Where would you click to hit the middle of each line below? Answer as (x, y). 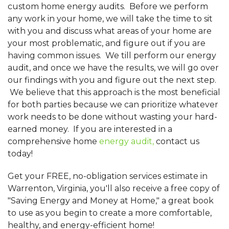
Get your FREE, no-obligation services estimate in (108, 176)
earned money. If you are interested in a (90, 129)
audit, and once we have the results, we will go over (113, 68)
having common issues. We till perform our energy (112, 56)
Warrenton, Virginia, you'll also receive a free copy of (114, 189)
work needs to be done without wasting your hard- (112, 117)
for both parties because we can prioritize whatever (113, 105)
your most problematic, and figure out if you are (107, 43)
